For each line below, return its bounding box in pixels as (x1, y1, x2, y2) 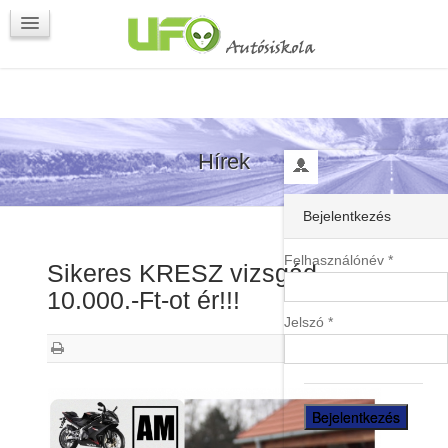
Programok (63, 14, 134, 30)
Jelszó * (284, 314, 333, 330)
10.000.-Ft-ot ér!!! (46, 286, 240, 314)
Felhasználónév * (284, 252, 393, 268)
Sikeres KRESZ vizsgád (46, 259, 317, 287)
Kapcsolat (42, 40, 108, 57)
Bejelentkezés (303, 208, 391, 224)
